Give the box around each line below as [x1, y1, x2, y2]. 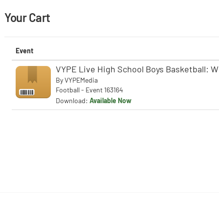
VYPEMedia [65, 76, 98, 84]
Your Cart [4, 10, 50, 24]
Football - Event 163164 [56, 86, 123, 94]
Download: [56, 96, 89, 105]
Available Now [89, 96, 131, 105]
